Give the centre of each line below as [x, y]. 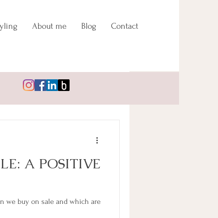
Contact [125, 26]
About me [49, 26]
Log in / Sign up [75, 91]
